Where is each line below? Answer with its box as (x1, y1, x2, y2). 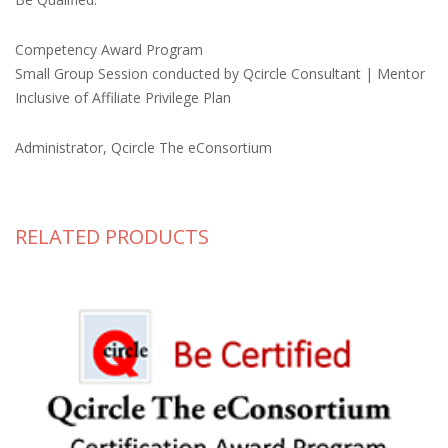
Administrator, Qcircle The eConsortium (15, 138, 272, 157)
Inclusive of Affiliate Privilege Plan (15, 88, 231, 107)
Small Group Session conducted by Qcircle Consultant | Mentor (15, 64, 425, 83)
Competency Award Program (15, 40, 203, 59)
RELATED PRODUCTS (15, 223, 209, 250)
